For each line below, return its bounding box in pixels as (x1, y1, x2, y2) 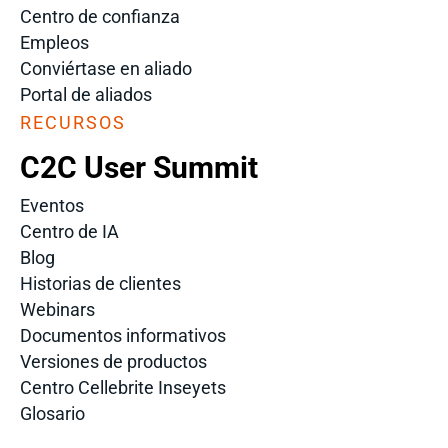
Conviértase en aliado (20, 57, 192, 79)
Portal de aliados (20, 83, 152, 105)
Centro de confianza (20, 5, 180, 27)
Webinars (20, 298, 95, 320)
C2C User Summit (20, 149, 258, 185)
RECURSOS (20, 111, 126, 133)
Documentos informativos (20, 324, 226, 346)
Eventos (20, 194, 84, 216)
